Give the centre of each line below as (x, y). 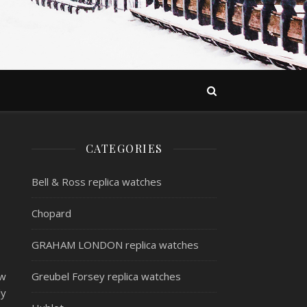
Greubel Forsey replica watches (106, 276)
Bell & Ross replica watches (97, 182)
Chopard (51, 213)
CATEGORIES (124, 148)
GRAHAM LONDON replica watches (115, 245)
